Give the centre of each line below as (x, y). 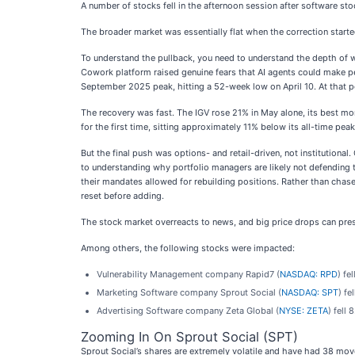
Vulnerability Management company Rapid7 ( (188, 274)
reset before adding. (122, 196)
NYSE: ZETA (303, 311)
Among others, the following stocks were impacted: (188, 248)
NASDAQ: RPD (309, 274)
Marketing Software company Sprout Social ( (189, 292)
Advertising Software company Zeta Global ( (188, 311)
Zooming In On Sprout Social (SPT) (189, 337)
